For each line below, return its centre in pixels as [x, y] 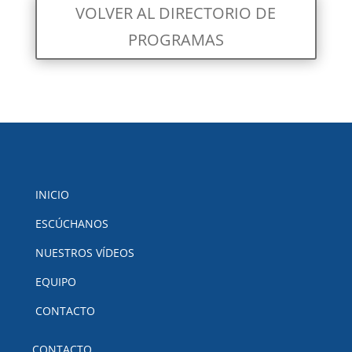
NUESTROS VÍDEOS [84, 253]
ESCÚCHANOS [71, 224]
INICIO [52, 195]
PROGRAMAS [176, 40]
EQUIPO [55, 282]
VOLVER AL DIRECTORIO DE [176, 13]
